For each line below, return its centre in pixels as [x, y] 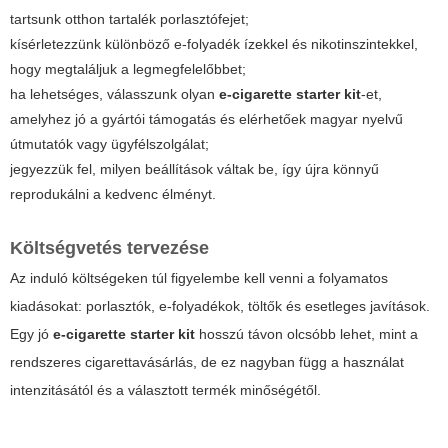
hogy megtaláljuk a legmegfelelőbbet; [128, 69]
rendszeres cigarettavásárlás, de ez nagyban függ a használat [207, 362]
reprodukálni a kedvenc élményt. [113, 194]
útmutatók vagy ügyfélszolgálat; [109, 144]
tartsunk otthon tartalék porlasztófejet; [129, 19]
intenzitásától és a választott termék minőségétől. [165, 390]
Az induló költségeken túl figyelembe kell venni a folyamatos [199, 278]
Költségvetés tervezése [109, 248]
